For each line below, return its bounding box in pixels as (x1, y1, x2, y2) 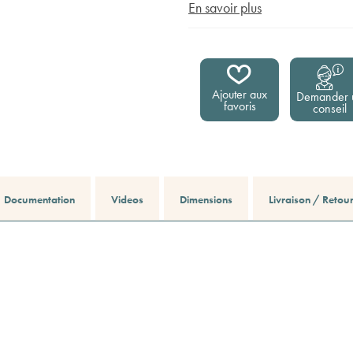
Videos (111, 192, 143, 206)
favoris (223, 98, 256, 114)
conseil (312, 100, 347, 117)
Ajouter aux (212, 86, 267, 102)
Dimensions (180, 192, 232, 206)
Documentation (4, 192, 75, 206)
